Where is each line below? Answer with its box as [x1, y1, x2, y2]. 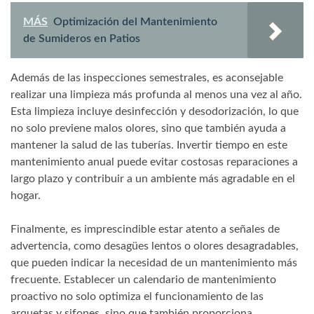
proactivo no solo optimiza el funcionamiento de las [11, 290, 264, 302]
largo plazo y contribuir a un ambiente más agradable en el [11, 172, 295, 184]
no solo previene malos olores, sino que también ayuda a [11, 122, 286, 134]
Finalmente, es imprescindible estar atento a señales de [11, 223, 280, 235]
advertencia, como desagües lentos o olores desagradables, [11, 240, 299, 252]
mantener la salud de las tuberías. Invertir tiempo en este [11, 139, 287, 151]
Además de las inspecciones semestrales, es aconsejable [11, 71, 283, 83]
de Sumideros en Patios [23, 32, 140, 44]
